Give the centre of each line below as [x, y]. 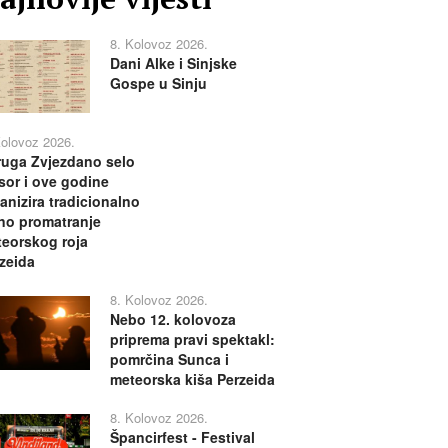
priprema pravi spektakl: [192, 339]
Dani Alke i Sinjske [173, 63]
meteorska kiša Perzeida [192, 379]
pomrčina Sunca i [169, 359]
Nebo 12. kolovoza [172, 319]
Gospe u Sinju [158, 83]
